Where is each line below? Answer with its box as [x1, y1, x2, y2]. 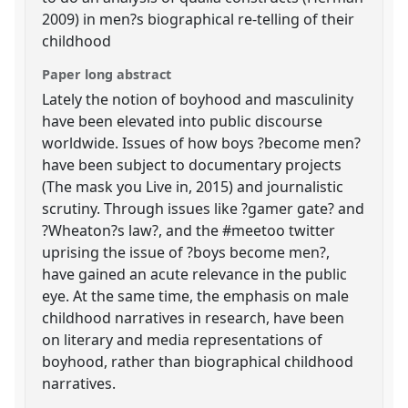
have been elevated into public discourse [42, 110, 323, 131]
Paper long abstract [42, 65, 172, 83]
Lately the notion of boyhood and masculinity [42, 88, 354, 109]
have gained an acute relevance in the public [42, 263, 348, 284]
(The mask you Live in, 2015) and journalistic [42, 176, 344, 197]
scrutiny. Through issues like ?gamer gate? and [42, 198, 365, 219]
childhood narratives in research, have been [42, 307, 345, 328]
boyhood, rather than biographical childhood [42, 351, 354, 372]
